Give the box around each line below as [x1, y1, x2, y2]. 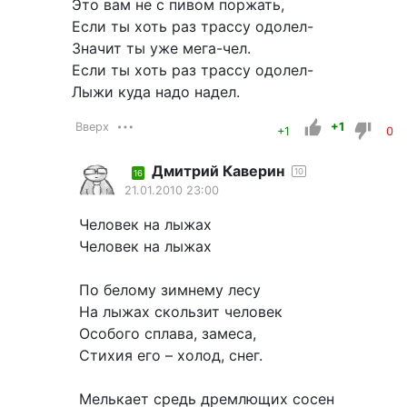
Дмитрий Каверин [152, 162, 284, 181]
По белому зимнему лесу [79, 281, 261, 300]
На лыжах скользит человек [79, 303, 283, 322]
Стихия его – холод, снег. [79, 346, 263, 365]
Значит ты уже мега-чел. [72, 39, 251, 58]
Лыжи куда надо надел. [72, 83, 240, 102]
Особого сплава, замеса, [79, 324, 256, 343]
